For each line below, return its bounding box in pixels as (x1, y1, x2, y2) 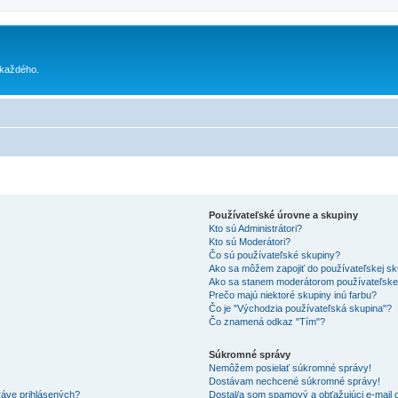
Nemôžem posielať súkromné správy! (209, 362, 372, 373)
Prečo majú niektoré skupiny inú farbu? (209, 289, 378, 300)
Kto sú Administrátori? (209, 222, 303, 234)
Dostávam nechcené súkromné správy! (209, 375, 381, 386)
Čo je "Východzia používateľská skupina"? (209, 302, 393, 314)
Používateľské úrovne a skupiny (209, 209, 359, 220)
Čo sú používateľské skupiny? (209, 249, 341, 260)
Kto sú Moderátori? (209, 235, 291, 247)
